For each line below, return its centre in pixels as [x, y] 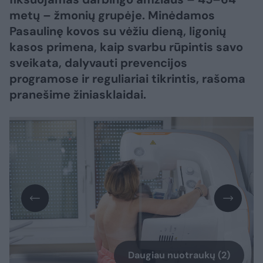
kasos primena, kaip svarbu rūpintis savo [126, 47]
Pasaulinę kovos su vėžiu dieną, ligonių [118, 31]
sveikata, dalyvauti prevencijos [98, 63]
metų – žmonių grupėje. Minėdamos [112, 15]
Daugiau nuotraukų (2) [179, 255]
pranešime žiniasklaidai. [79, 95]
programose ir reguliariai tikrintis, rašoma [127, 79]
